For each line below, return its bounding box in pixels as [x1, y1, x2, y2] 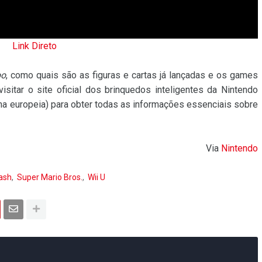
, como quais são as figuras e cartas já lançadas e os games [6, 69, 258, 81]
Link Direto [12, 40, 57, 51]
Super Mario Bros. [17, 172, 82, 182]
